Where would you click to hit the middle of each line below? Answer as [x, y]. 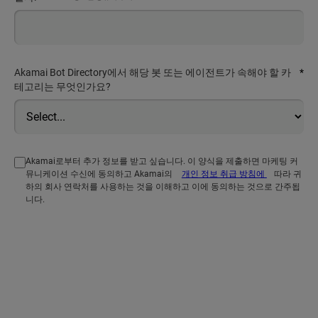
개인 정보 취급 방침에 [224, 174]
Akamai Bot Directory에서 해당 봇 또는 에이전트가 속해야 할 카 [153, 73]
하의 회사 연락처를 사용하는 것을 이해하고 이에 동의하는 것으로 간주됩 [163, 187]
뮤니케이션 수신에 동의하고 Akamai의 [100, 174]
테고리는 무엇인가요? [62, 87]
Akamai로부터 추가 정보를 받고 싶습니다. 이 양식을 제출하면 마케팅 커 [161, 161]
